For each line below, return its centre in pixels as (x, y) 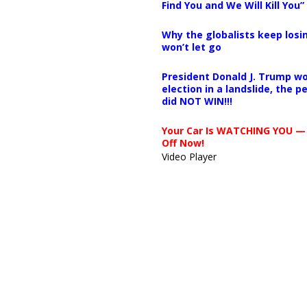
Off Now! (183, 143)
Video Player (189, 156)
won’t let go (191, 47)
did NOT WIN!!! (197, 101)
